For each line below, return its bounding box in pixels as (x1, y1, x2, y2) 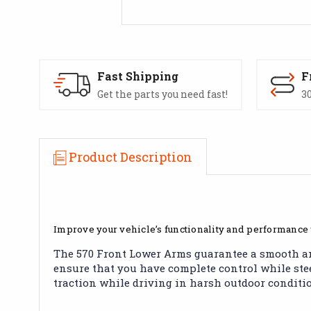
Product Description (69, 148, 192, 165)
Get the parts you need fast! (97, 87, 228, 101)
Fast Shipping (97, 68, 178, 83)
